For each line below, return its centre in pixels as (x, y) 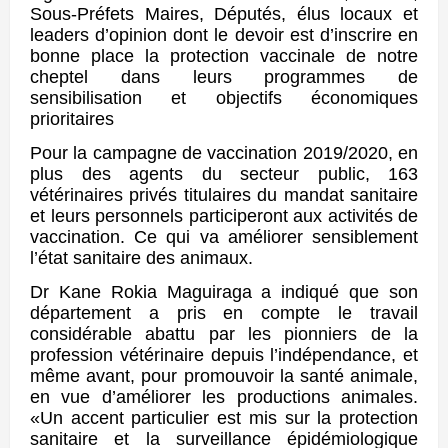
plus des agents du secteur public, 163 (224, 173)
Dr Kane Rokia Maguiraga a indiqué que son (224, 292)
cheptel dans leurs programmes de (224, 76)
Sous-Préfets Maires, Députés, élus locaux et (224, 13)
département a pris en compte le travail (224, 313)
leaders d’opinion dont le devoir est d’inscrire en (224, 34)
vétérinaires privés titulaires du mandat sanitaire (224, 194)
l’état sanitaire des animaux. (141, 257)
